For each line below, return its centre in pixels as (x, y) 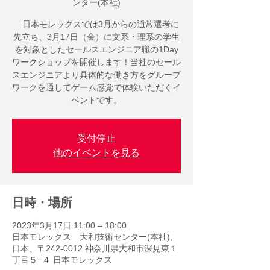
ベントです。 (96, 100)
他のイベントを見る (96, 153)
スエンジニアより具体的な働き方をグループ (96, 75)
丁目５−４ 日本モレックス (62, 260)
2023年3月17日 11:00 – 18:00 (69, 225)
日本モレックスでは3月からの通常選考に (96, 24)
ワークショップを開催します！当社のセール (96, 62)
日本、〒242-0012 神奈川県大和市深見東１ (95, 248)
